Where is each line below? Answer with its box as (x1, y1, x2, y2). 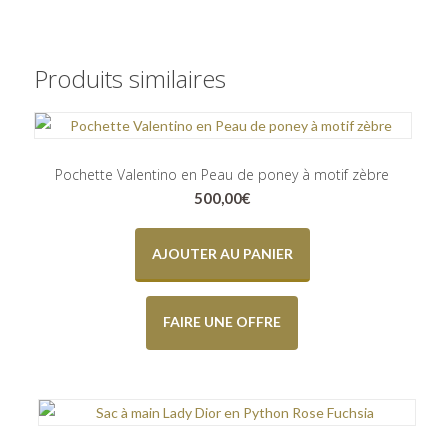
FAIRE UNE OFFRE (163, 312, 282, 330)
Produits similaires (34, 62, 226, 95)
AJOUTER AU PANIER (151, 244, 293, 262)
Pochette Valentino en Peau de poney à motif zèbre (55, 165, 390, 184)
